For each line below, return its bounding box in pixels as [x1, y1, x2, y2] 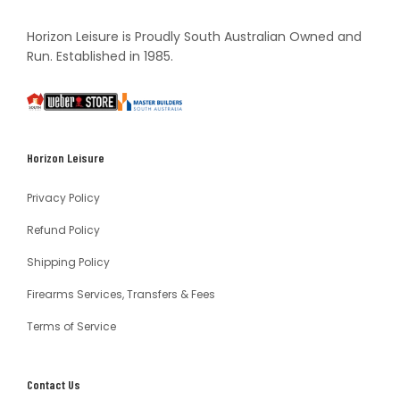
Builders [117, 112, 165, 130]
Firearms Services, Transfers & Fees [27, 287, 215, 302]
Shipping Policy [27, 254, 110, 270]
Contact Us [27, 377, 80, 392]
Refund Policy [27, 222, 100, 237]
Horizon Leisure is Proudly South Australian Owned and [27, 28, 362, 46]
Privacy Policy [27, 190, 100, 205]
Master [117, 93, 161, 111]
